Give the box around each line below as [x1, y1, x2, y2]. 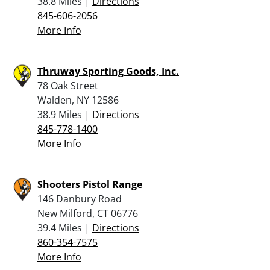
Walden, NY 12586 [37, 93, 119, 107]
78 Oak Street [37, 78, 98, 92]
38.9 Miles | [37, 107, 92, 121]
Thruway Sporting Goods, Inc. [37, 64, 179, 78]
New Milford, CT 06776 [37, 206, 138, 220]
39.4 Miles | [37, 221, 92, 234]
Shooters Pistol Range [37, 177, 142, 191]
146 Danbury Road [37, 192, 122, 206]
